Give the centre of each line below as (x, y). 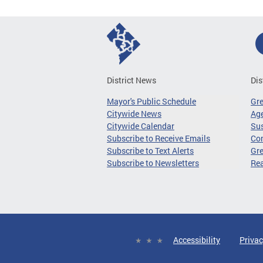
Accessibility (197, 240)
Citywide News (134, 114)
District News (131, 80)
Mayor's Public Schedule (151, 101)
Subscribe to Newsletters (153, 163)
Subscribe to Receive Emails (159, 138)
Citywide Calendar (141, 126)
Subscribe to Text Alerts (150, 151)
